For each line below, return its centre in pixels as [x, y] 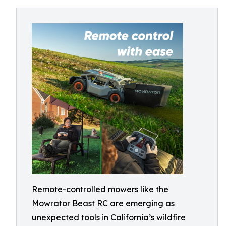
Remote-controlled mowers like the [100, 189]
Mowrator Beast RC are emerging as [103, 203]
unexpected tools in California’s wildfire [109, 217]
